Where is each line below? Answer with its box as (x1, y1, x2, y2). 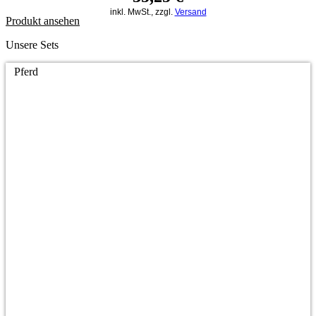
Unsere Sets (6, 38, 59, 51)
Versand (174, 6, 207, 17)
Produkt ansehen (6, 14, 80, 27)
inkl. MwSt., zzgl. (109, 6, 175, 17)
